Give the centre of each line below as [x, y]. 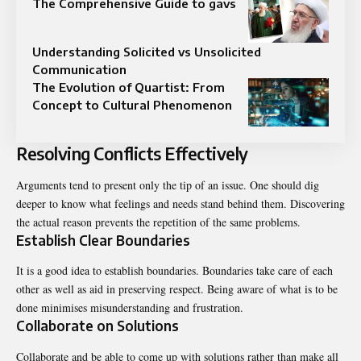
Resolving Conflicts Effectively [132, 153]
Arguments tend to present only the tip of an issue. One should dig [168, 185]
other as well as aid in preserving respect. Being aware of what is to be [177, 289]
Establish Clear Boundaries [103, 240]
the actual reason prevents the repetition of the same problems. [158, 222]
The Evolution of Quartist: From [129, 87]
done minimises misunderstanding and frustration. [130, 308]
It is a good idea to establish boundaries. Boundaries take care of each [174, 271]
